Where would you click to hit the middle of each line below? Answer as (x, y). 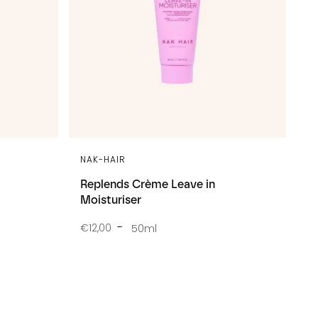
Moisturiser (111, 199)
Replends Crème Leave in (148, 184)
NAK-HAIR (103, 159)
